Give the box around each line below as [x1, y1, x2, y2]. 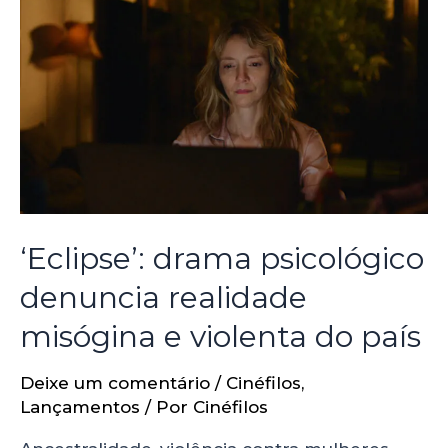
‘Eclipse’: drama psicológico [20, 240, 424, 278]
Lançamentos [20, 397, 140, 418]
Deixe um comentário [20, 373, 210, 394]
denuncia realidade [20, 279, 307, 317]
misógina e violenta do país [20, 318, 421, 356]
